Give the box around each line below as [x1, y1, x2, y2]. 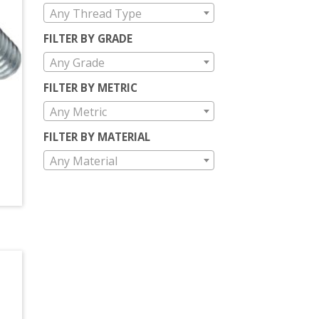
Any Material [50, 152, 117, 169]
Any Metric [50, 103, 107, 120]
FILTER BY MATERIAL [43, 129, 150, 144]
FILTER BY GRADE [43, 31, 132, 46]
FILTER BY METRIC [43, 80, 137, 95]
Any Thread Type [50, 5, 142, 21]
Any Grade [50, 54, 105, 70]
